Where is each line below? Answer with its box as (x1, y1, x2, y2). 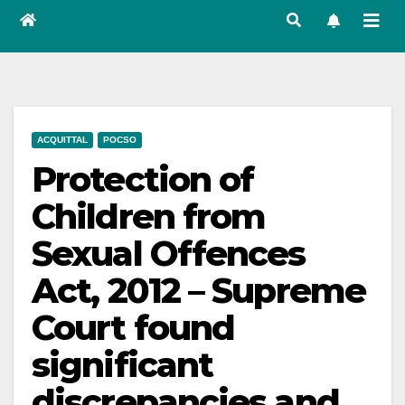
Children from (32, 195, 266, 238)
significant (32, 344, 213, 386)
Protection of (32, 158, 254, 201)
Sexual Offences (32, 232, 306, 275)
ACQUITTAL (37, 135, 88, 145)
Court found (32, 306, 235, 349)
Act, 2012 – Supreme (32, 269, 365, 312)
